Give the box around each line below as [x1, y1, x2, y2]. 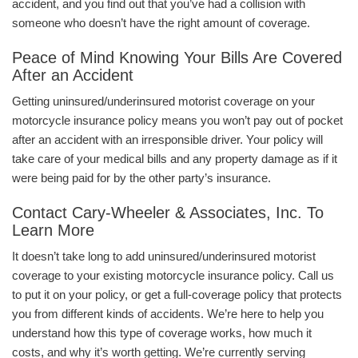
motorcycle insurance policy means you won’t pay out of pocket [12, 113, 343, 128]
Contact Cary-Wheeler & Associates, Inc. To [12, 204, 324, 222]
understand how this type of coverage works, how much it [12, 326, 312, 340]
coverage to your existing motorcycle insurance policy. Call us [12, 268, 334, 283]
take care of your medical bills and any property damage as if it [12, 152, 337, 166]
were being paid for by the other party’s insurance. [12, 171, 274, 185]
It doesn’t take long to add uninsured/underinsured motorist [12, 249, 316, 264]
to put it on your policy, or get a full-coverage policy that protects [12, 288, 342, 302]
